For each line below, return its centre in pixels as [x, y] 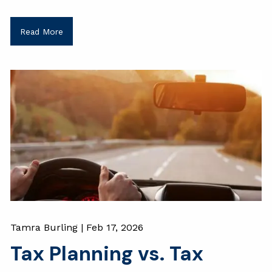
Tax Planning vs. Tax [107, 253]
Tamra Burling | [49, 227]
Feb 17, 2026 [115, 227]
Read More [41, 31]
